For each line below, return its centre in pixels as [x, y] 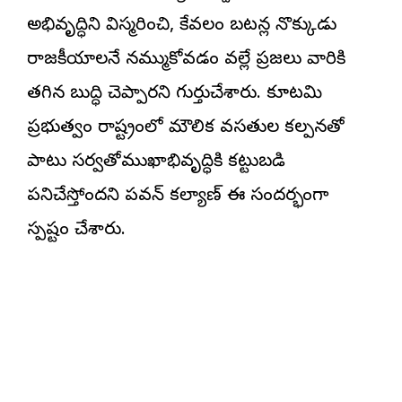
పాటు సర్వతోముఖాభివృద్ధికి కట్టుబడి [156, 162]
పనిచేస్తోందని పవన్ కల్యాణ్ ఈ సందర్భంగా [178, 197]
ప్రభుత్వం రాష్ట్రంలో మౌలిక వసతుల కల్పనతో [186, 128]
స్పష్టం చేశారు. [76, 231]
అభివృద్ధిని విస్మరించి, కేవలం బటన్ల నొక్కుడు [182, 26]
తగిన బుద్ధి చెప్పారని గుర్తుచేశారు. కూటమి [175, 94]
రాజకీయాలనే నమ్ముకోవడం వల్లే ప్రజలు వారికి [186, 60]
